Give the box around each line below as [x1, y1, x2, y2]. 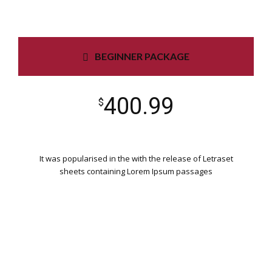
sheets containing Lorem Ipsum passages [59, 165, 212, 177]
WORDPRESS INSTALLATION [81, 243, 191, 253]
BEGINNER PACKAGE [95, 50, 189, 62]
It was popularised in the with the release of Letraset [39, 152, 233, 164]
